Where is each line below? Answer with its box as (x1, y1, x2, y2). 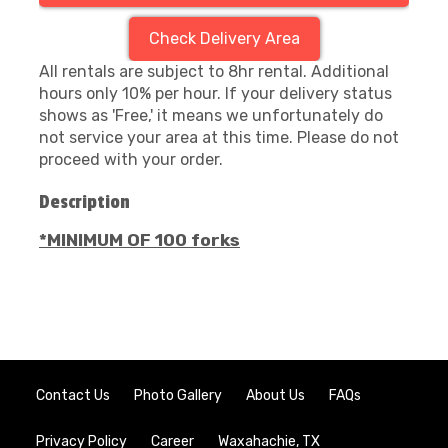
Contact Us (36, 387, 110, 404)
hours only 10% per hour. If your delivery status (39, 84, 392, 103)
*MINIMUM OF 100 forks (39, 230, 240, 250)
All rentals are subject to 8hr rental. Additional (39, 62, 389, 81)
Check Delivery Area (148, 29, 300, 48)
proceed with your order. (39, 150, 223, 169)
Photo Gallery (134, 387, 222, 404)
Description (39, 191, 130, 213)
